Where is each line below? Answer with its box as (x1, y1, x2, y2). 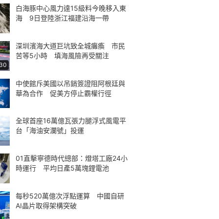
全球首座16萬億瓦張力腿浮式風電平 (16, 116, 126, 125)
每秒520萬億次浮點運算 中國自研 (16, 191, 124, 200)
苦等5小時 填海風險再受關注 (16, 51, 109, 60)
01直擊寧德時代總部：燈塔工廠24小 (16, 154, 128, 162)
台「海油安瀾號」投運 (16, 126, 84, 135)
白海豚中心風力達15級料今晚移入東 (16, 4, 126, 12)
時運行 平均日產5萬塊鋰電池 (16, 164, 109, 172)
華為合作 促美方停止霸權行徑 (16, 88, 111, 97)
